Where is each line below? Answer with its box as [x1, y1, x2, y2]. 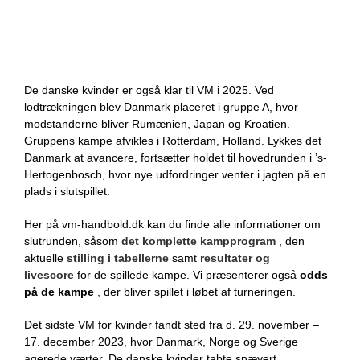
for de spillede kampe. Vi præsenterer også [74, 268, 300, 281]
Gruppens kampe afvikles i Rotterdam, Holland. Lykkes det [24, 134, 321, 147]
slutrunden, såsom [24, 235, 121, 247]
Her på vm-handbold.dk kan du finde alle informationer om [24, 218, 321, 231]
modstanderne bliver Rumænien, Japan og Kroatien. [24, 117, 290, 130]
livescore [24, 268, 74, 281]
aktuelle [24, 252, 67, 264]
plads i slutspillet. [24, 185, 110, 198]
